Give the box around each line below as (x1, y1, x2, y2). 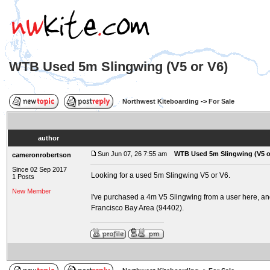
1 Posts (12, 173, 34, 180)
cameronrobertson (12, 151, 71, 159)
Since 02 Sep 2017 (12, 166, 67, 173)
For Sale (209, 98, 234, 105)
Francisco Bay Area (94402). (91, 204, 184, 212)
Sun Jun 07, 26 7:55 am (98, 150, 167, 157)
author (37, 134, 59, 142)
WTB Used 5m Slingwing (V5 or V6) (9, 59, 228, 74)
